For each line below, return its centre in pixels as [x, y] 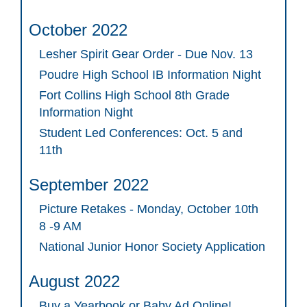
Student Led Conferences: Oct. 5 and [141, 133]
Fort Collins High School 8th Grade [134, 96]
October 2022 [78, 30]
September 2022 [89, 185]
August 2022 [74, 282]
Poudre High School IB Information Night [150, 75]
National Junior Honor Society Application [152, 247]
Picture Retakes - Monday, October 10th [149, 209]
